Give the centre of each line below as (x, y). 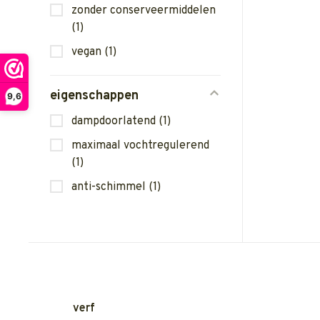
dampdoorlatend (115, 121)
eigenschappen (94, 96)
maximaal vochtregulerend (140, 146)
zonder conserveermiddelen (144, 11)
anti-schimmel (110, 187)
